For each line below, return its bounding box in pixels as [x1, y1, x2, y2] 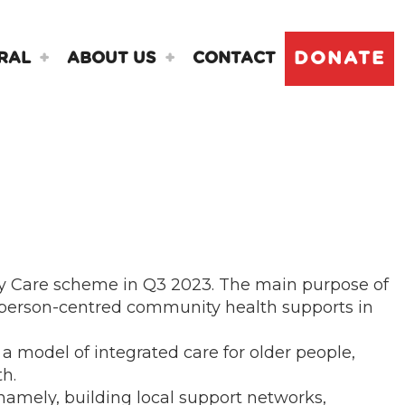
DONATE [294, 50, 385, 68]
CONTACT [193, 51, 276, 67]
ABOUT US [67, 51, 156, 67]
